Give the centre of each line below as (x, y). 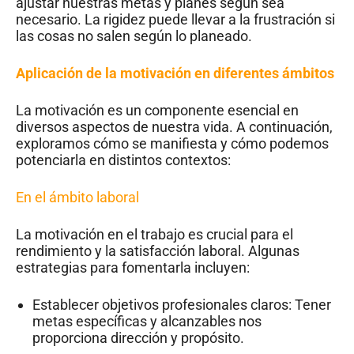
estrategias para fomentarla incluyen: (133, 267)
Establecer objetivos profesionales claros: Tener (182, 304)
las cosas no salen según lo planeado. (134, 36)
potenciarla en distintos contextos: (123, 160)
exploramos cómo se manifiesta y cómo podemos (172, 143)
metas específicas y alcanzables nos (147, 321)
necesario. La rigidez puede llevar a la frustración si (175, 19)
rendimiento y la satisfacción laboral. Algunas (158, 250)
